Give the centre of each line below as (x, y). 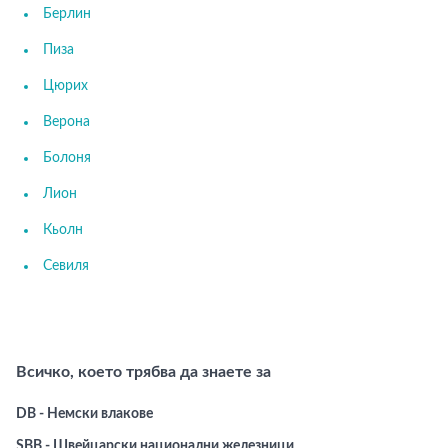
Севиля (66, 266)
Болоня (67, 158)
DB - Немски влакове (84, 414)
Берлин (67, 14)
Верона (66, 122)
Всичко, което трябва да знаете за (143, 372)
